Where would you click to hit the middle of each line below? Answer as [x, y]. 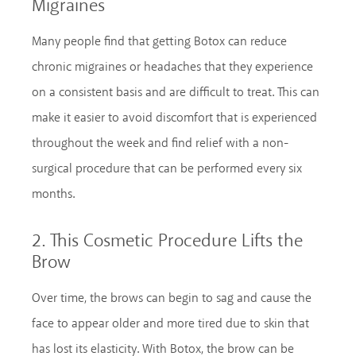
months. [53, 194]
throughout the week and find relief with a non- [160, 143]
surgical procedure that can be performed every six [167, 168]
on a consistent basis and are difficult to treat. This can [176, 92]
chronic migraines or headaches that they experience [172, 67]
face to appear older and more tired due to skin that [170, 323]
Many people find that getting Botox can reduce [159, 41]
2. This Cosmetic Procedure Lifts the [167, 241]
